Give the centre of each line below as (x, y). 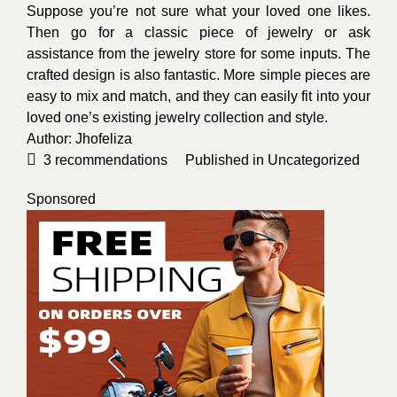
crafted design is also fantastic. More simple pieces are (198, 74)
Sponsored (61, 198)
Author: (51, 138)
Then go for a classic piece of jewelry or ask (198, 32)
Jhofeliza (104, 138)
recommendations (109, 160)
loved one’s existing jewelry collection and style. (177, 117)
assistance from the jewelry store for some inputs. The (198, 53)
